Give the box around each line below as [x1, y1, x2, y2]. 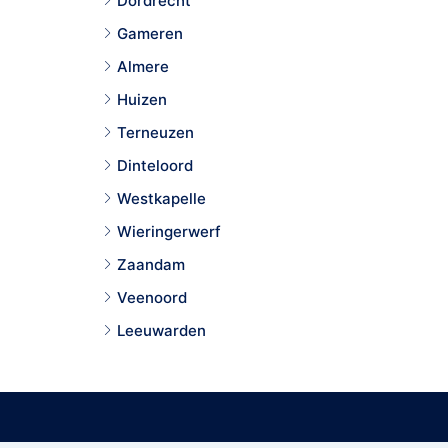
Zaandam [117, 254, 185, 274]
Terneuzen [117, 122, 194, 142]
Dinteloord [117, 155, 193, 175]
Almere [117, 56, 169, 76]
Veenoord [117, 287, 187, 307]
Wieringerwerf [117, 221, 221, 241]
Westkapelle [117, 188, 206, 208]
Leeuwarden [117, 320, 206, 340]
